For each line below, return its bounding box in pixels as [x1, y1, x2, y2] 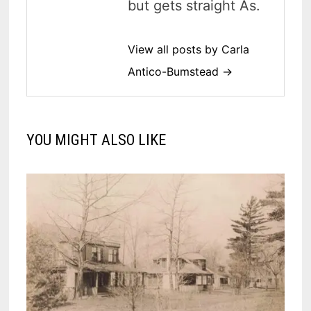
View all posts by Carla [128, 42, 250, 57]
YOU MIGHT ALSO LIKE [26, 131, 167, 149]
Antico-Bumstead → [128, 65, 233, 79]
